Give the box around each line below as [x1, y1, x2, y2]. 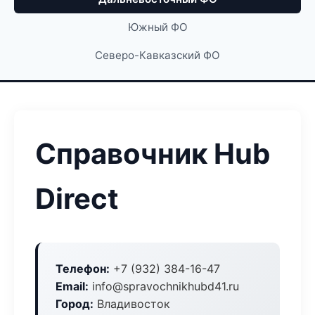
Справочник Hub [35, 136, 270, 171]
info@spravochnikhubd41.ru [89, 279, 239, 293]
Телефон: [56, 262, 110, 276]
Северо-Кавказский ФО [95, 49, 220, 62]
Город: [56, 297, 94, 311]
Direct [35, 181, 119, 216]
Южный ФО [127, 20, 188, 34]
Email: [56, 279, 89, 293]
